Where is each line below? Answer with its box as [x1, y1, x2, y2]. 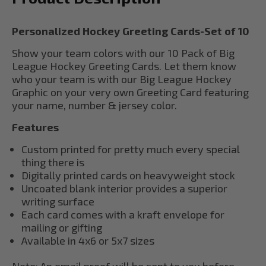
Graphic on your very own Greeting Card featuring [12, 85, 249, 99]
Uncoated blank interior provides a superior [21, 181, 228, 195]
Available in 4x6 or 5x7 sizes [21, 233, 155, 247]
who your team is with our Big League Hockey [12, 72, 232, 85]
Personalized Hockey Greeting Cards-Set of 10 [12, 24, 249, 37]
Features [12, 120, 59, 134]
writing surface [21, 194, 95, 208]
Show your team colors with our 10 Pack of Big [12, 46, 235, 59]
